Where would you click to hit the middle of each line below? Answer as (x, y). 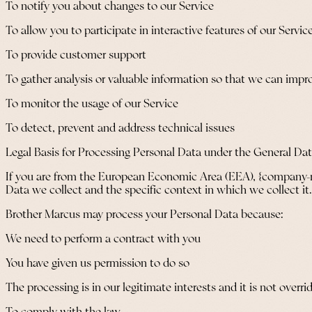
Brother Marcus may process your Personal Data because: (145, 215)
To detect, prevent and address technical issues (120, 128)
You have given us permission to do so (97, 264)
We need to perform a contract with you (103, 239)
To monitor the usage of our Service (92, 104)
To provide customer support (76, 55)
